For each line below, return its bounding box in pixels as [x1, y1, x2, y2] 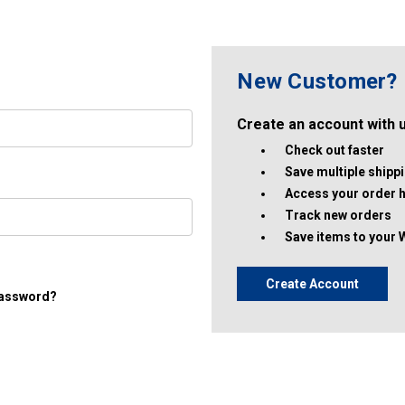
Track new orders [285, 208, 392, 222]
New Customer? [237, 69, 398, 94]
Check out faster [285, 143, 385, 157]
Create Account [266, 276, 360, 291]
